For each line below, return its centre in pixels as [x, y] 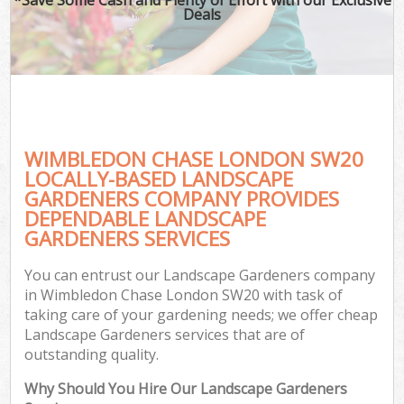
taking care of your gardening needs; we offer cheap [202, 315]
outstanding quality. [92, 355]
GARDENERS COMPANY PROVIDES [182, 198]
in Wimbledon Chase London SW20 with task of [184, 295]
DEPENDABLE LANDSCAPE [146, 218]
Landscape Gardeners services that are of [165, 335]
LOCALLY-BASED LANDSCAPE [159, 179]
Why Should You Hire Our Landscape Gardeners [186, 389]
